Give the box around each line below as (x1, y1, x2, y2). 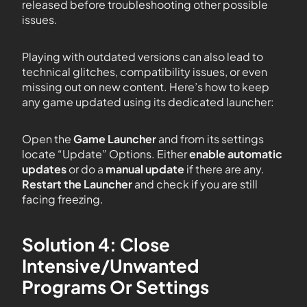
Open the (22, 131, 73, 146)
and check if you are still (132, 176, 258, 191)
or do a (66, 161, 106, 176)
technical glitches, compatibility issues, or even (22, 64, 267, 79)
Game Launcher (73, 131, 156, 146)
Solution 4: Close (22, 232, 170, 256)
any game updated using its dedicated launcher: (22, 94, 274, 109)
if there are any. (184, 161, 265, 176)
